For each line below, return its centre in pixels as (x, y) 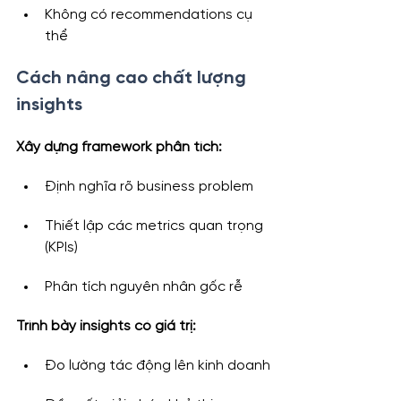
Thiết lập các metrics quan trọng (156, 226)
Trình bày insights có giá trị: (106, 327)
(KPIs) (61, 248)
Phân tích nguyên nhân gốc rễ (144, 287)
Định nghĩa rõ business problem (149, 187)
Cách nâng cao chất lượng (133, 79)
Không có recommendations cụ (150, 15)
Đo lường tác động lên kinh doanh (158, 366)
